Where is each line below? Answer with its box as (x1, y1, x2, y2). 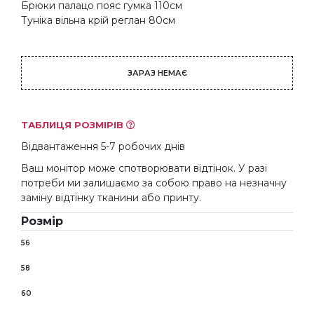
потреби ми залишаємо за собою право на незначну (21, 176, 287, 189)
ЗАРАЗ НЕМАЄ (127, 67, 187, 78)
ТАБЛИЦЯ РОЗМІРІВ (21, 118, 126, 130)
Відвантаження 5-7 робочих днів (21, 139, 185, 153)
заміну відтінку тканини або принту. (21, 191, 201, 204)
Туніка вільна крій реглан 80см (21, 13, 175, 27)
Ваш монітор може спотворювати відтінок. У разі (21, 161, 267, 175)
